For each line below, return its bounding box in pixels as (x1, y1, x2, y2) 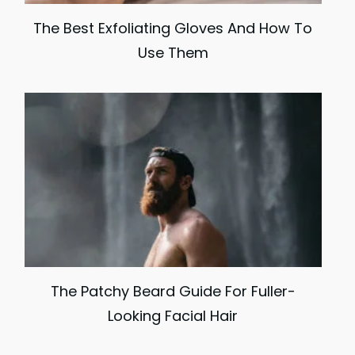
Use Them (137, 42, 208, 63)
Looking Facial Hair (108, 305, 239, 326)
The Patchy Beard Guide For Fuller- (50, 281, 296, 301)
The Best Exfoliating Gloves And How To (33, 17, 313, 38)
